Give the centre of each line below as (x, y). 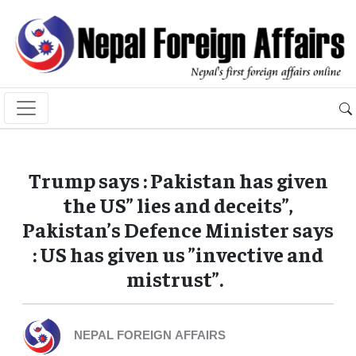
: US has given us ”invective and (178, 254)
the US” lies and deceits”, (178, 205)
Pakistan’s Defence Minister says (178, 230)
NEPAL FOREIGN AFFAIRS (150, 337)
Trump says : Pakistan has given (178, 180)
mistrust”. (178, 279)
